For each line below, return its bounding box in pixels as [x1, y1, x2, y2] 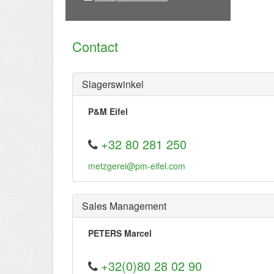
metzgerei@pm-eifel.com [88, 160, 185, 172]
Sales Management [82, 199, 166, 213]
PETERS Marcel [88, 227, 152, 239]
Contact [72, 37, 118, 56]
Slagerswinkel [82, 77, 144, 91]
